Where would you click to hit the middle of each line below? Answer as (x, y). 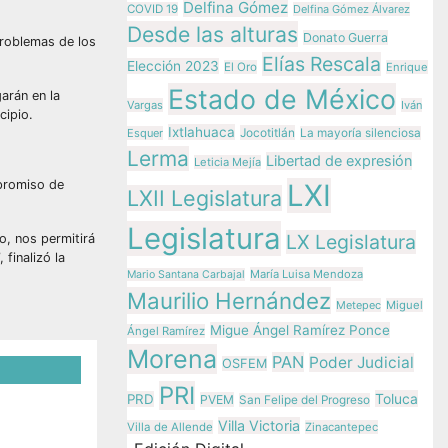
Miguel (404, 305)
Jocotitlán (267, 132)
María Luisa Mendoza (306, 274)
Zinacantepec (341, 427)
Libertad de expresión (339, 161)
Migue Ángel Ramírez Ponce (300, 330)
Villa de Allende (170, 427)
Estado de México (282, 99)
